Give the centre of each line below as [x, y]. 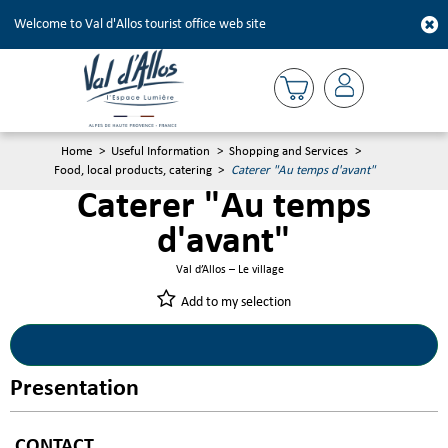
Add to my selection [236, 302]
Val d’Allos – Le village [230, 269]
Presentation [74, 388]
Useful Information [161, 151]
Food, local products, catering [132, 170]
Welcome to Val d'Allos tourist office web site [140, 24]
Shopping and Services [289, 151]
